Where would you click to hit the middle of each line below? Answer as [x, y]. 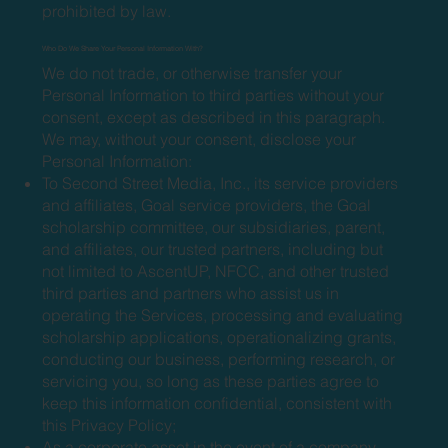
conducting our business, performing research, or [219, 358]
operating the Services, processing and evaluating [223, 314]
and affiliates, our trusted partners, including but [213, 248]
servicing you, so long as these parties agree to [211, 380]
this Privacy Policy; [109, 424]
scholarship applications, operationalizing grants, [219, 336]
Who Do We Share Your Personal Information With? [123, 48]
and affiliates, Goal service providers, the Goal [207, 204]
